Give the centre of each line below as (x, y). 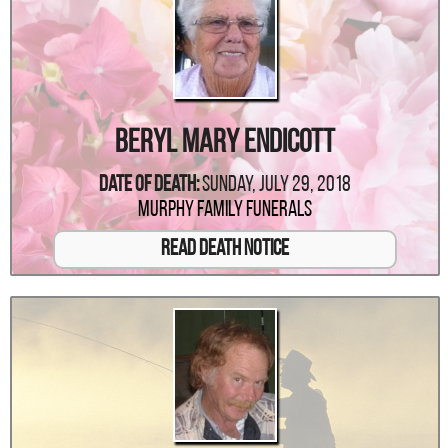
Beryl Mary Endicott (224, 143)
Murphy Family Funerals (224, 210)
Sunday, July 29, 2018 (276, 185)
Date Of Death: (148, 185)
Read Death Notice (224, 249)
